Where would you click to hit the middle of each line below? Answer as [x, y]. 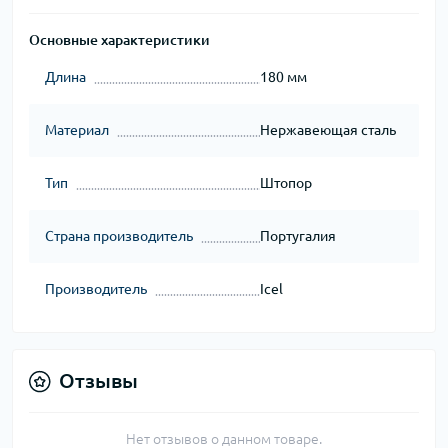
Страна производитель [119, 236]
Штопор [285, 183]
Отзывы [98, 381]
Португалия [297, 236]
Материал [77, 130]
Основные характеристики [119, 40]
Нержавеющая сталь [327, 130]
